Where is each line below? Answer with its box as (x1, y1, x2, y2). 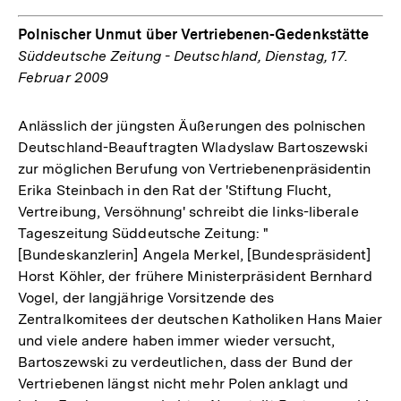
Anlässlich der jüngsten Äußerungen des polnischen (18, 116, 366, 134)
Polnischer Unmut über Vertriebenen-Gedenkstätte (18, 25, 370, 43)
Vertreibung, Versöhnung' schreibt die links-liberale (18, 202, 359, 220)
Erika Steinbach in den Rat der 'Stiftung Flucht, (18, 181, 332, 199)
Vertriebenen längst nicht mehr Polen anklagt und (18, 374, 349, 392)
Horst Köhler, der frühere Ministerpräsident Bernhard (18, 267, 372, 285)
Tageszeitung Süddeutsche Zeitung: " (18, 224, 269, 242)
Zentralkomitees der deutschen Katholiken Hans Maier (18, 310, 383, 328)
